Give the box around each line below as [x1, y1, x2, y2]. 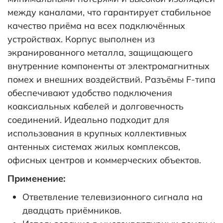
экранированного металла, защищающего [7, 46, 193, 58]
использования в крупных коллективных [7, 127, 187, 139]
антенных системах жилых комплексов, [7, 140, 180, 152]
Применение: [7, 172, 65, 184]
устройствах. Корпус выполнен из [7, 33, 155, 45]
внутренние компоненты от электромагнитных [7, 60, 210, 72]
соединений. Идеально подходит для [7, 113, 169, 125]
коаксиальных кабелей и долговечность [7, 100, 184, 112]
